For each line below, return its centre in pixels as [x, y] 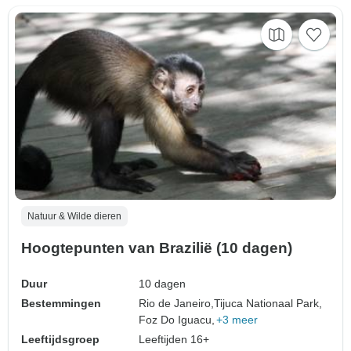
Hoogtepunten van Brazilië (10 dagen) [157, 248]
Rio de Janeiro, [177, 303]
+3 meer [237, 319]
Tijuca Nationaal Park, [268, 303]
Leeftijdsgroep [60, 339]
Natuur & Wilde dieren [74, 216]
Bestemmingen [61, 303]
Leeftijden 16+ [174, 339]
